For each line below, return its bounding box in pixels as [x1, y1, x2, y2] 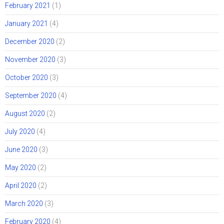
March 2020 [5, 199, 43, 208]
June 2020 [5, 145, 37, 154]
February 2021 [5, 1, 50, 10]
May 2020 [5, 163, 36, 172]
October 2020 [5, 73, 48, 82]
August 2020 [5, 109, 45, 118]
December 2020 [5, 37, 54, 46]
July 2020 [5, 127, 35, 136]
